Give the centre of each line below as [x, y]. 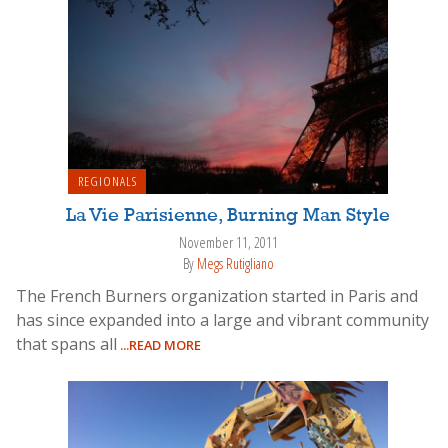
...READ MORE [159, 344]
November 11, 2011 [228, 243]
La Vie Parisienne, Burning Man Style [228, 216]
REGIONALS [107, 181]
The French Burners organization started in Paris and [217, 295]
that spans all [66, 343]
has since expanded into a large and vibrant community [222, 319]
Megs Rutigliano [235, 263]
